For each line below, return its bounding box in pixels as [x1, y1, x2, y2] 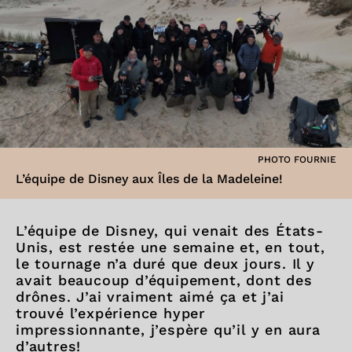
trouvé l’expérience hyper [16, 305, 206, 321]
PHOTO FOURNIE [258, 154, 336, 165]
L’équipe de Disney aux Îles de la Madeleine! [16, 171, 283, 186]
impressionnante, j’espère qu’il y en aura [16, 321, 321, 338]
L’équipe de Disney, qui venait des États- [16, 222, 324, 239]
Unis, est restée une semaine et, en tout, [16, 239, 325, 255]
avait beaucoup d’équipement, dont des [16, 272, 313, 288]
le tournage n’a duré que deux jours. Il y [16, 255, 315, 272]
